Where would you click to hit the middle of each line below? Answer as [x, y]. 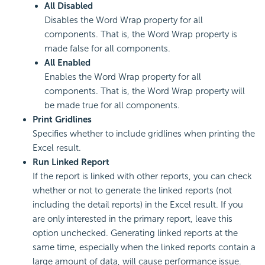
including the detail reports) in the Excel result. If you [138, 205]
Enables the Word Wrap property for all [123, 77]
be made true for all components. [112, 106]
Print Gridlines [62, 120]
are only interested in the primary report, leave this [132, 219]
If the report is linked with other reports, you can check [142, 177]
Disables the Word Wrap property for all [124, 20]
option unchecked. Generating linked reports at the [135, 233]
